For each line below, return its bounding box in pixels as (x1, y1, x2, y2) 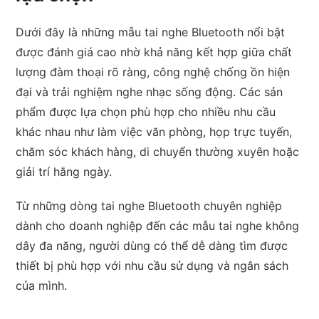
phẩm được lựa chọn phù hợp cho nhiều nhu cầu (16, 104, 276, 119)
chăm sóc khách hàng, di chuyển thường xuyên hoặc (16, 144, 300, 159)
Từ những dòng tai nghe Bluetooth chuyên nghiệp (16, 198, 283, 213)
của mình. (16, 278, 68, 293)
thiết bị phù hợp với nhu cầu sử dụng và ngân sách (16, 258, 289, 273)
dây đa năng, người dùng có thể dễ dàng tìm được (16, 238, 288, 253)
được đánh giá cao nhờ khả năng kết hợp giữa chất (16, 44, 293, 59)
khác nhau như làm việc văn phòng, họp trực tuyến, (16, 124, 293, 139)
